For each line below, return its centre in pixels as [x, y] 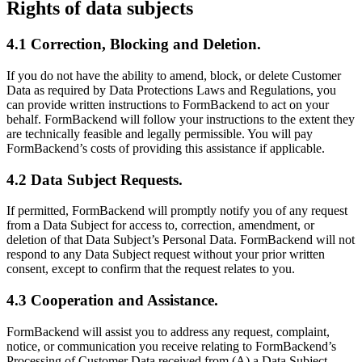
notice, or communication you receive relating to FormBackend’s [171, 346]
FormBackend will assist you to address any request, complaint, [168, 331]
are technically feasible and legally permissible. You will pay [160, 133]
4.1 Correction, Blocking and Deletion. [134, 44]
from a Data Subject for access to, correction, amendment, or [160, 225]
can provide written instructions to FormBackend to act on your [168, 104]
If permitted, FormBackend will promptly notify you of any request [177, 211]
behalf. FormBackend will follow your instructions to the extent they [181, 119]
